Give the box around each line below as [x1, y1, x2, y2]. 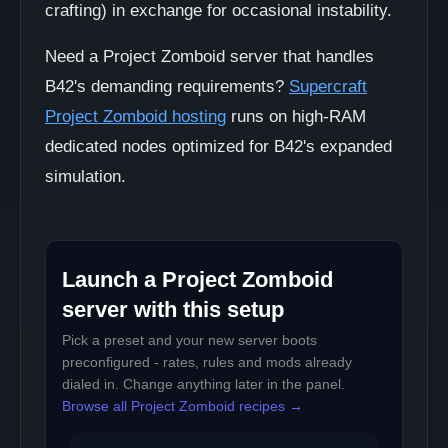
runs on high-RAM [226, 107, 366, 126]
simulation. [45, 167, 126, 186]
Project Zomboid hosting [45, 107, 226, 126]
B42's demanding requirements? [45, 77, 289, 96]
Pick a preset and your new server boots [62, 332, 317, 348]
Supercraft [289, 77, 367, 96]
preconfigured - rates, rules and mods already [62, 354, 352, 370]
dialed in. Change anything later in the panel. [62, 376, 345, 392]
